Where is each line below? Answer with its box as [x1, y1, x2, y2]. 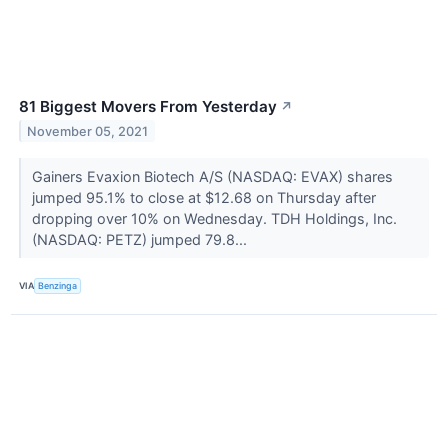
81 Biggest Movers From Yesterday [19, 96, 277, 116]
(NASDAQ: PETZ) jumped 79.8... [31, 230, 251, 248]
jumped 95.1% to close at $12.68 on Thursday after [31, 188, 376, 206]
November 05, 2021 [27, 123, 149, 139]
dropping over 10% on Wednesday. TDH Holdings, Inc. [31, 209, 397, 227]
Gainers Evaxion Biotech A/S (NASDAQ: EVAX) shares [31, 167, 393, 185]
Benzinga [38, 280, 78, 292]
